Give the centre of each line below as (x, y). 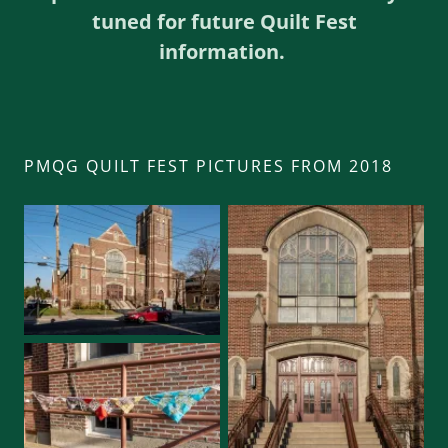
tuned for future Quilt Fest (224, 22)
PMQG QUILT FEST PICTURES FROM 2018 (208, 166)
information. (224, 52)
